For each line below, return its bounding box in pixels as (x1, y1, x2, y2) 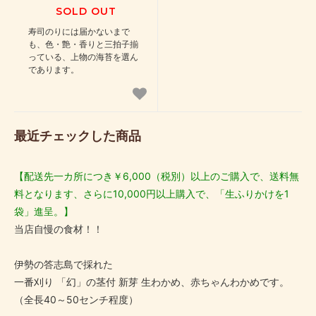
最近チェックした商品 (14, 128, 141, 144)
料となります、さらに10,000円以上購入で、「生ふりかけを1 (14, 188, 289, 200)
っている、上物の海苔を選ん (28, 51, 138, 63)
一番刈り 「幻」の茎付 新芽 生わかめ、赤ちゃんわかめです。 (14, 276, 289, 288)
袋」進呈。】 (14, 205, 73, 218)
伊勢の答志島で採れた (14, 258, 113, 271)
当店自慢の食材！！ (14, 223, 103, 236)
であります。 (28, 64, 79, 75)
